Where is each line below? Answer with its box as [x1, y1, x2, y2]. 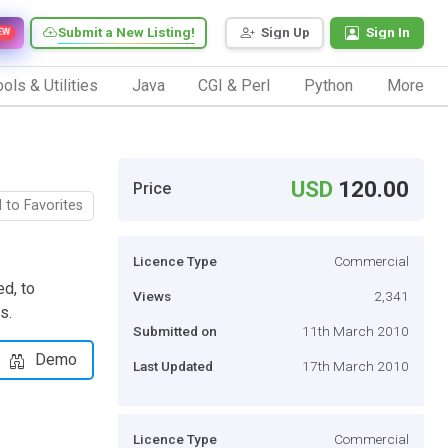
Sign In [366, 24, 410, 41]
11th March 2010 [302, 322, 409, 339]
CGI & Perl [198, 75, 271, 95]
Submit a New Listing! [58, 24, 195, 41]
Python [304, 75, 354, 95]
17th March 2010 [302, 357, 409, 374]
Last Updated [133, 357, 213, 374]
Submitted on [133, 322, 217, 339]
